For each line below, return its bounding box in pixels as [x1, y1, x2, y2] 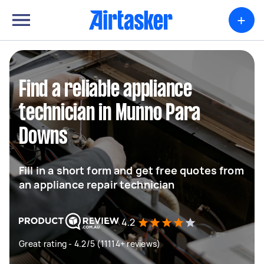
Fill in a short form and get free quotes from [19, 163, 244, 177]
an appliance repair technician [19, 177, 175, 192]
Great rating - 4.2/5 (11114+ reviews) [19, 238, 161, 249]
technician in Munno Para [19, 103, 200, 124]
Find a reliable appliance [19, 80, 192, 101]
